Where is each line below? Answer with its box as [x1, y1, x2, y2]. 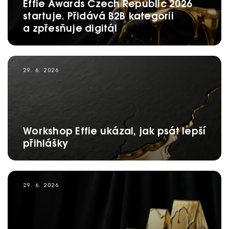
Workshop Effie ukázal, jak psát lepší [23, 127, 206, 136]
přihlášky [23, 140, 68, 149]
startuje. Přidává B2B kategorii [23, 12, 174, 21]
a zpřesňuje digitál [23, 25, 117, 34]
